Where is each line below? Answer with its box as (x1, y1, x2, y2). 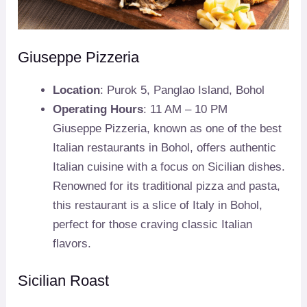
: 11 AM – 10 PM (143, 103, 228, 116)
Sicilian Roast (18, 271, 110, 289)
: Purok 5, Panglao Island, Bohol (100, 84, 265, 97)
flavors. (53, 237, 92, 251)
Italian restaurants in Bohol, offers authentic (53, 141, 277, 155)
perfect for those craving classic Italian (53, 218, 253, 232)
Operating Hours (53, 103, 144, 116)
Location (53, 84, 101, 97)
